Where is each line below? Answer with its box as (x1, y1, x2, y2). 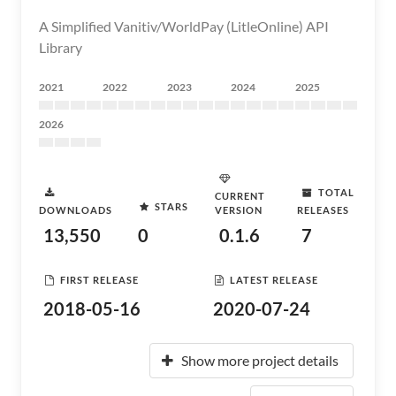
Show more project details (181, 352, 339, 369)
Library (39, 39, 82, 56)
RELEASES (296, 204, 349, 216)
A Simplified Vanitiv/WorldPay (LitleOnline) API (39, 18, 329, 34)
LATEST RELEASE (230, 273, 318, 286)
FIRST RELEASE (60, 273, 139, 286)
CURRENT (215, 190, 266, 202)
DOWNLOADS (39, 204, 112, 216)
